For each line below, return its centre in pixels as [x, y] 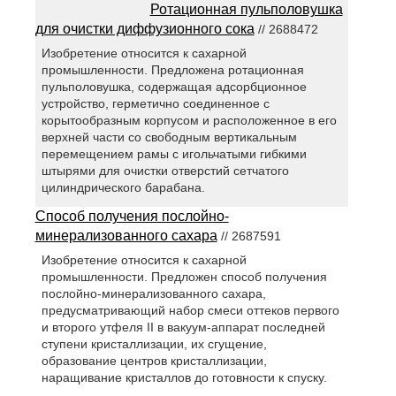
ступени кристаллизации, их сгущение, [154, 344]
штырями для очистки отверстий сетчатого [165, 170]
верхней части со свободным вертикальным [169, 137]
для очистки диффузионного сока [145, 28]
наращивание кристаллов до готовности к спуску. [184, 378]
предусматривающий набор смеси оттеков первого [190, 311]
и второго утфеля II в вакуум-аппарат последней [183, 327]
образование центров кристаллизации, [154, 361]
